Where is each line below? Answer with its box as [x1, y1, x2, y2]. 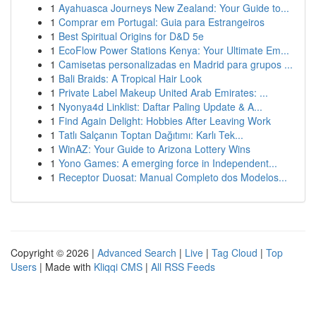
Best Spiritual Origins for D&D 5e [59, 29, 204, 43]
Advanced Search [97, 245, 176, 260]
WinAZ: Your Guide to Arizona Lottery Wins [59, 142, 250, 156]
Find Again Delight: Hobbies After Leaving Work [59, 114, 271, 128]
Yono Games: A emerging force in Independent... [59, 156, 277, 170]
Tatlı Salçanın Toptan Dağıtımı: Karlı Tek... [59, 128, 243, 142]
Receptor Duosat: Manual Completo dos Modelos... [59, 170, 287, 184]
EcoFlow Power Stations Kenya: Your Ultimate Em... [59, 43, 289, 57]
